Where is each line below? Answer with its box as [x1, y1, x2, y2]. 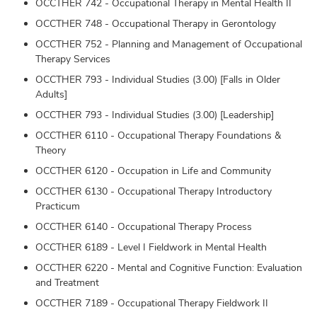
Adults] [35, 87, 67, 100]
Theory [35, 143, 66, 156]
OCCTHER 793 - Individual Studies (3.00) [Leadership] [35, 108, 274, 121]
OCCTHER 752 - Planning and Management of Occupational [35, 37, 302, 50]
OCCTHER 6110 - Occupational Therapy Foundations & [35, 128, 281, 142]
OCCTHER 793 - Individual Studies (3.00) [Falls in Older [35, 72, 280, 86]
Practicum [35, 199, 80, 212]
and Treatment [35, 275, 99, 289]
